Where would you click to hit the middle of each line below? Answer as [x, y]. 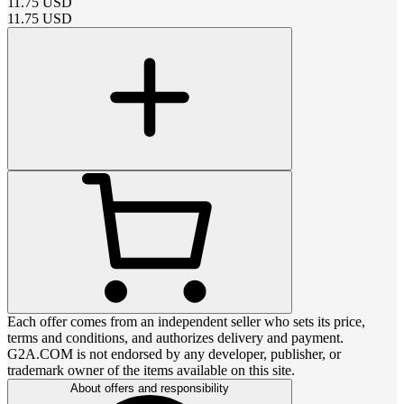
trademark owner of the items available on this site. [151, 370]
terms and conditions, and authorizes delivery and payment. [175, 337]
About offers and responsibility [150, 388]
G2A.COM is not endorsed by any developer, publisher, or [174, 353]
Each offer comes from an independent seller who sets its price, [186, 321]
